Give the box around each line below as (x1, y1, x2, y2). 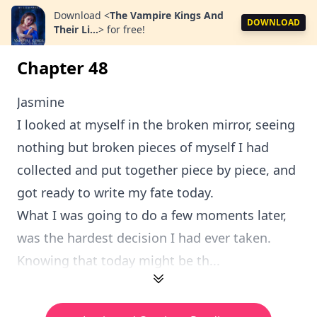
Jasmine (17, 93, 64, 110)
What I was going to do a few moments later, (17, 207, 287, 224)
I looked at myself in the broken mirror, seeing (17, 116, 295, 133)
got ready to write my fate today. (17, 184, 214, 201)
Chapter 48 (17, 56, 108, 79)
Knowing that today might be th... (17, 252, 220, 269)
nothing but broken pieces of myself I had (17, 139, 269, 156)
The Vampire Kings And (110, 8, 224, 22)
